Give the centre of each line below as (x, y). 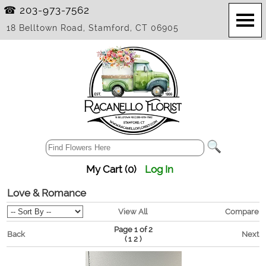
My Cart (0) (112, 169)
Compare (242, 211)
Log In (159, 169)
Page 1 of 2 (133, 229)
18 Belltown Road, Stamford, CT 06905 (93, 28)
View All (132, 211)
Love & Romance (46, 193)
